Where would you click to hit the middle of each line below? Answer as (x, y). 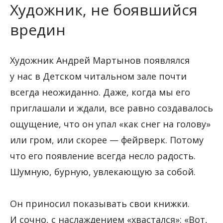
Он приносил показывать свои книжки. (100, 204)
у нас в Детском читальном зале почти (98, 76)
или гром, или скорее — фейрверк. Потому (107, 140)
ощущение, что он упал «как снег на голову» (110, 124)
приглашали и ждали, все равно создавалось (111, 108)
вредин (38, 30)
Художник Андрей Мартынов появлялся (100, 60)
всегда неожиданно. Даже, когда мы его (100, 92)
